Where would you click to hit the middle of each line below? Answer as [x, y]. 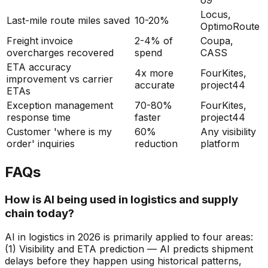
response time [39, 117]
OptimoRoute [230, 26]
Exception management [60, 105]
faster [148, 117]
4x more [154, 73]
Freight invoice [40, 40]
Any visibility [228, 131]
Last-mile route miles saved [68, 20]
